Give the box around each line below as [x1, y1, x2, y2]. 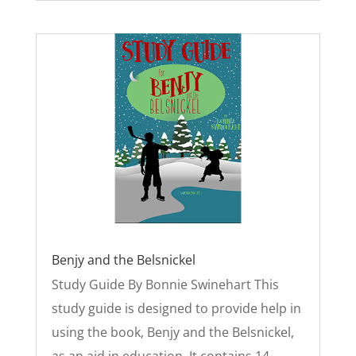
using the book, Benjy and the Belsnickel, [51, 323, 294, 341]
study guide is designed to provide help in [51, 299, 301, 317]
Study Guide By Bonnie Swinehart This [51, 275, 279, 293]
